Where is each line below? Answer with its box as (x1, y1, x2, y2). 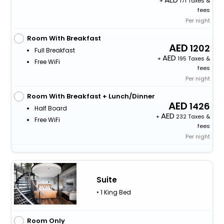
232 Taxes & (174, 112, 210, 121)
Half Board (34, 104, 67, 113)
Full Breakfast (34, 46, 75, 55)
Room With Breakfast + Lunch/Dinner (26, 91, 155, 101)
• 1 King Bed (96, 188, 131, 197)
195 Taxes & (176, 54, 210, 63)
